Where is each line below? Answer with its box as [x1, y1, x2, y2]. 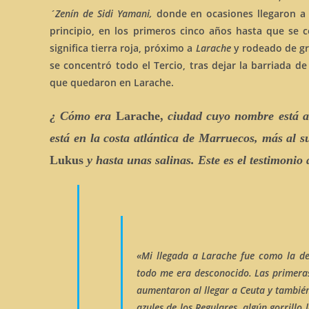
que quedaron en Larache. [50, 76, 174, 89]
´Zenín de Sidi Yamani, [50, 7, 157, 20]
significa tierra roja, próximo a [50, 41, 196, 54]
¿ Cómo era [50, 109, 116, 123]
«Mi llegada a [137, 249, 202, 262]
